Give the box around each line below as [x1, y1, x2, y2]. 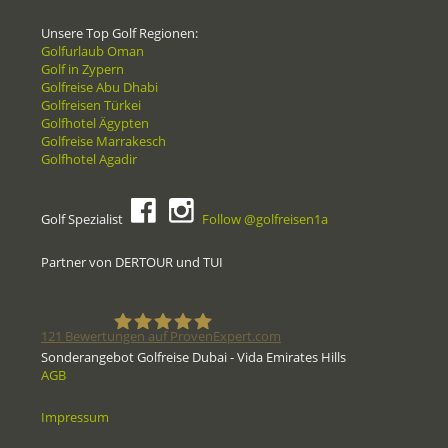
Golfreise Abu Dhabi [41, 78, 158, 97]
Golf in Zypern [41, 60, 124, 79]
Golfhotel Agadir [41, 150, 137, 169]
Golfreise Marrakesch [41, 132, 166, 151]
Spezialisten [222, 421, 311, 444]
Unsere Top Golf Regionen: [41, 24, 198, 43]
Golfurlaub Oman [41, 42, 144, 61]
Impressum [41, 408, 109, 427]
